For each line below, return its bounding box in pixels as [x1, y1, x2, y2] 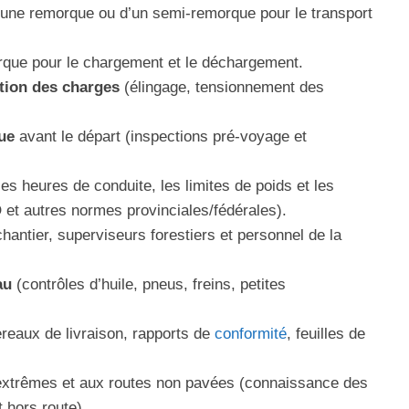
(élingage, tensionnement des [120, 79, 324, 96]
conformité [215, 325, 287, 342]
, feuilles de [287, 325, 365, 342]
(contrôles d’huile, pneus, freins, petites [12, 276, 286, 293]
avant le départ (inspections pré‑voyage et [15, 128, 307, 145]
